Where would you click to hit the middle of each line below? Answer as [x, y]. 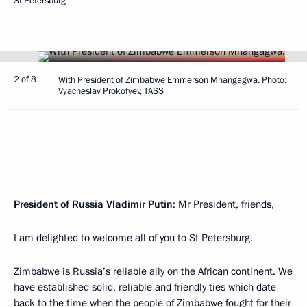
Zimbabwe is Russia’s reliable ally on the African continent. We [153, 271]
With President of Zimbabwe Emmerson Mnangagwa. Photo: [172, 80]
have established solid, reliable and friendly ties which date [145, 287]
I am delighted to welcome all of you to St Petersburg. [133, 238]
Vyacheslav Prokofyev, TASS [111, 91]
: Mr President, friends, [223, 204]
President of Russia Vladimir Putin [93, 204]
